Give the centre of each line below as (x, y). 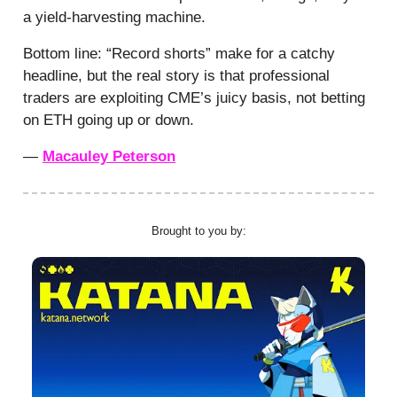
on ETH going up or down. (109, 120)
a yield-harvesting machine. (114, 17)
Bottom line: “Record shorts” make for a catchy (179, 53)
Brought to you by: (198, 230)
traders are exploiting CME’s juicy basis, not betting (194, 97)
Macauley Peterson (109, 156)
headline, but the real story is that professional (176, 75)
